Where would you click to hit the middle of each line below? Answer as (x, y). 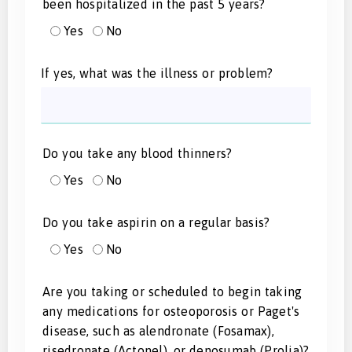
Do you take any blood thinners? (137, 153)
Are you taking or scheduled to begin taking (172, 291)
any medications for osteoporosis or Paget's (171, 311)
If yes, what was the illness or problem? (157, 73)
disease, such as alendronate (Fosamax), (158, 330)
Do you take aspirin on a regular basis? (156, 222)
